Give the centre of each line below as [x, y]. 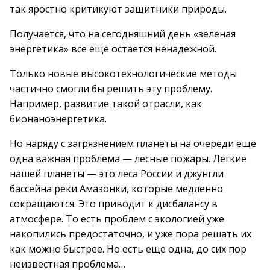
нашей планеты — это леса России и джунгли [117, 174]
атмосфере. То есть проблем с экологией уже [117, 219]
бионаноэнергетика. [58, 119]
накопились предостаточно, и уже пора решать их [130, 234]
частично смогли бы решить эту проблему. [111, 89]
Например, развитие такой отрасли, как [106, 104]
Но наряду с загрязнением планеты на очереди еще [133, 143]
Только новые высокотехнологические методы [123, 74]
